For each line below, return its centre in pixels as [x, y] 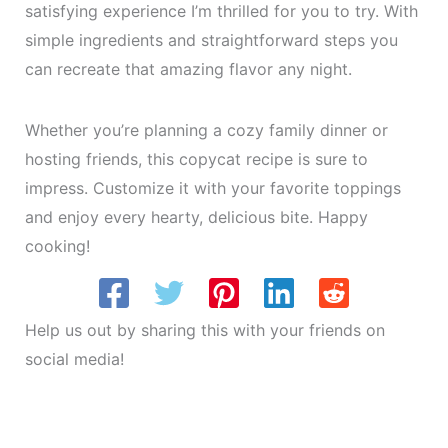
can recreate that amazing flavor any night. [188, 69]
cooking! [57, 246]
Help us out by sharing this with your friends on [204, 329]
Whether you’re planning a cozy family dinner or [206, 130]
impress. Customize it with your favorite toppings [212, 188]
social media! [74, 358]
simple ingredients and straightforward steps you [211, 40]
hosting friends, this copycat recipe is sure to [196, 159]
